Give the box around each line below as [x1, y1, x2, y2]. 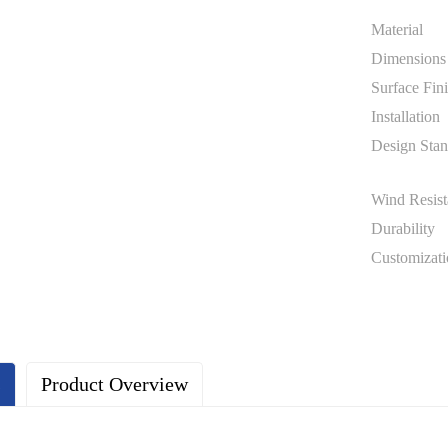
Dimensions [371, 50, 446, 68]
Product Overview [41, 374, 188, 396]
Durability [371, 220, 435, 238]
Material [371, 21, 423, 39]
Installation [371, 108, 440, 126]
